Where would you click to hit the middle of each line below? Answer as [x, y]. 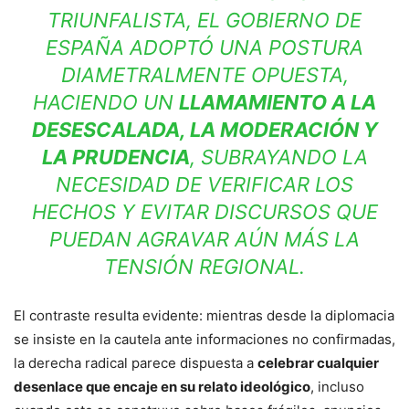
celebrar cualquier [318, 363]
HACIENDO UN [106, 103]
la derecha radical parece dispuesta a [136, 363]
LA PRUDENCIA [115, 157]
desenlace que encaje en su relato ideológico [162, 387]
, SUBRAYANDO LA [278, 157]
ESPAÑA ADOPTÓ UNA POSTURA [204, 48]
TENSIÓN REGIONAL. [204, 267]
